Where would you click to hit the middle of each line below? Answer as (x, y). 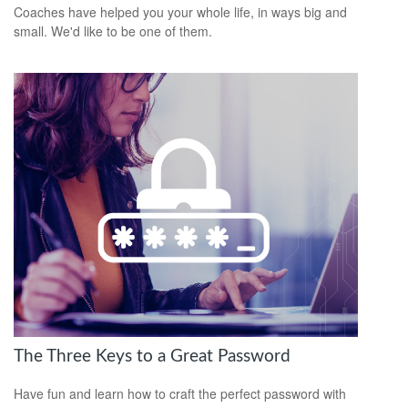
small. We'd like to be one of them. (113, 31)
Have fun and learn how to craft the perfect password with (180, 393)
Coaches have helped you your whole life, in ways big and (180, 12)
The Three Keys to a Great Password (152, 357)
